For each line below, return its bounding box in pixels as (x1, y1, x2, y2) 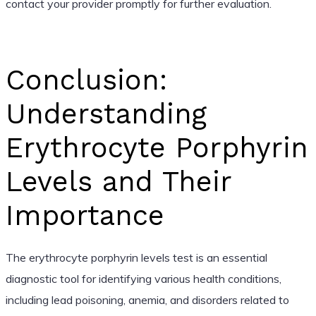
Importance (5, 198, 164, 232)
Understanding (5, 97, 207, 130)
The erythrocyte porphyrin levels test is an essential (5, 250, 267, 265)
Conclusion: (5, 63, 167, 97)
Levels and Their (5, 164, 231, 198)
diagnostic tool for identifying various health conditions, (5, 271, 281, 286)
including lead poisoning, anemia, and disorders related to (5, 292, 289, 307)
